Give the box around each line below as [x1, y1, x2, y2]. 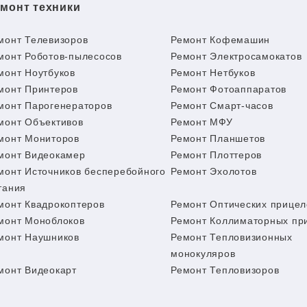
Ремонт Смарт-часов [171, 100, 273, 111]
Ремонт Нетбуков [171, 67, 256, 78]
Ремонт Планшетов [171, 133, 266, 144]
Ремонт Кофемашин [171, 34, 271, 45]
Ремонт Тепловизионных [171, 232, 293, 243]
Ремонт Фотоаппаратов [171, 84, 287, 95]
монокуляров [171, 248, 236, 259]
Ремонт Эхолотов [171, 166, 257, 177]
